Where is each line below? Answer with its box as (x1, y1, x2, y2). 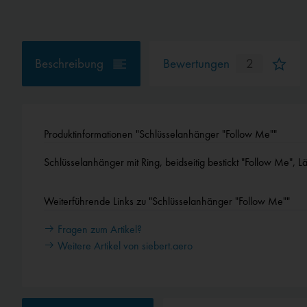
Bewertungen (162, 55, 230, 73)
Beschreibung (35, 55, 104, 73)
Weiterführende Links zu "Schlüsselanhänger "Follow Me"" (44, 193, 290, 208)
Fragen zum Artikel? (55, 221, 142, 236)
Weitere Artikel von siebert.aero (55, 238, 193, 253)
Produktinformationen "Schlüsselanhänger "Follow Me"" (44, 126, 277, 141)
